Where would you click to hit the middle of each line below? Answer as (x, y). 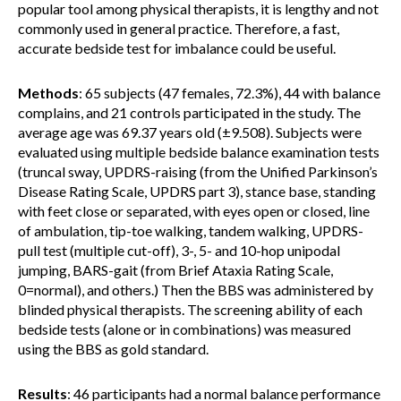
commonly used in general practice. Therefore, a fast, (179, 28)
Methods (48, 93)
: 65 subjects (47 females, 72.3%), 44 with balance (230, 93)
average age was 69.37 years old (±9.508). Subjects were (190, 132)
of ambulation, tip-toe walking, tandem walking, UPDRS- (191, 230)
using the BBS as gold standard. (113, 349)
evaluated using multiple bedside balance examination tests (199, 152)
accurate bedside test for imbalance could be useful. (177, 48)
